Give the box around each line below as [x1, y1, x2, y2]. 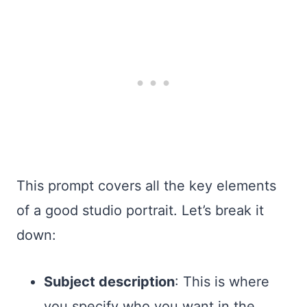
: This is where [175, 273, 269, 290]
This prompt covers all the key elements [16, 177, 276, 194]
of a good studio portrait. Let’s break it [16, 201, 264, 219]
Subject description [44, 273, 175, 290]
